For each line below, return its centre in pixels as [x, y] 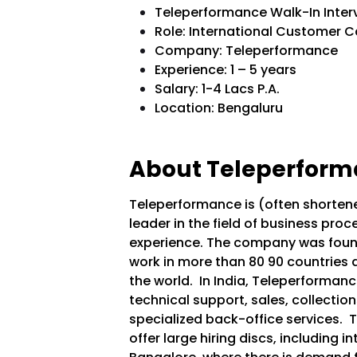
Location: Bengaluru [218, 108]
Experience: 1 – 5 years [225, 70]
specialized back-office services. [239, 320]
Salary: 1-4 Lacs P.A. [217, 89]
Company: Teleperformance [247, 51]
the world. [164, 281]
